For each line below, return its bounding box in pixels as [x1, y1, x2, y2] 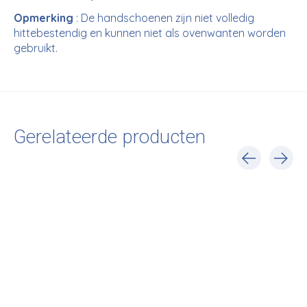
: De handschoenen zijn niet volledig [73, 11, 254, 25]
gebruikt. [14, 41, 60, 56]
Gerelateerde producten [14, 123, 206, 152]
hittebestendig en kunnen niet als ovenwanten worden [14, 26, 286, 40]
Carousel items [14, 170, 89, 184]
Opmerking [14, 11, 73, 25]
